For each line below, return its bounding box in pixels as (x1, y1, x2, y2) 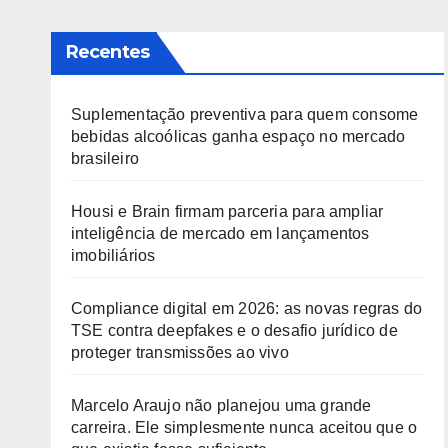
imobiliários (71, 247, 156, 264)
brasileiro (71, 150, 139, 167)
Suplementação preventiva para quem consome (71, 106, 419, 123)
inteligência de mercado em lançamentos (71, 225, 370, 242)
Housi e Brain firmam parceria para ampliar (71, 203, 384, 220)
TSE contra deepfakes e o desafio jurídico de (71, 322, 398, 339)
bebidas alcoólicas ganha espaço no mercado (71, 128, 406, 145)
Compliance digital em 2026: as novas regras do (71, 300, 423, 317)
